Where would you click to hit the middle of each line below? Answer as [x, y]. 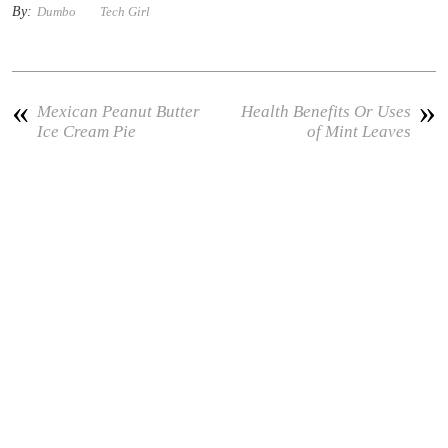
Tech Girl [125, 11]
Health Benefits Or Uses [325, 111]
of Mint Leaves [358, 131]
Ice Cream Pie [87, 131]
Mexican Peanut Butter [119, 111]
